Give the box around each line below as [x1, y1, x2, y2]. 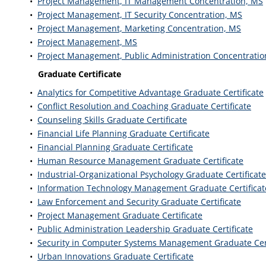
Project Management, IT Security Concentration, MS [37, 9, 242, 20]
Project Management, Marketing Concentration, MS [37, 23, 241, 34]
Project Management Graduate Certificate [37, 210, 202, 221]
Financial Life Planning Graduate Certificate [37, 128, 210, 139]
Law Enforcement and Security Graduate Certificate [37, 196, 241, 207]
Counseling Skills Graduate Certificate [37, 114, 187, 125]
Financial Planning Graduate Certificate [37, 141, 193, 153]
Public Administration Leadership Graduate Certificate [37, 223, 253, 235]
